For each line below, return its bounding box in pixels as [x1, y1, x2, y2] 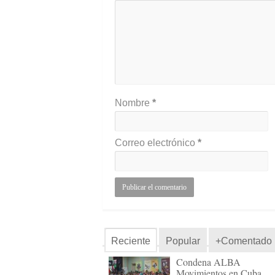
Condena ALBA [176, 255, 241, 269]
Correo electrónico [115, 137, 198, 149]
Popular [166, 236, 200, 247]
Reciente [111, 236, 150, 247]
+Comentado [215, 236, 272, 247]
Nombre [115, 98, 152, 109]
